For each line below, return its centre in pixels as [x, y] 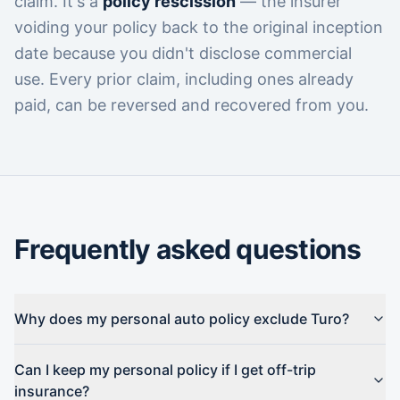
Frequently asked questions [188, 249]
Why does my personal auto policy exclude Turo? [182, 319]
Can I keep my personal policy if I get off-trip [165, 370]
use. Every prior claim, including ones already [184, 79]
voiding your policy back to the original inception [199, 27]
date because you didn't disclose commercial [183, 53]
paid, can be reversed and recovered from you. [192, 105]
